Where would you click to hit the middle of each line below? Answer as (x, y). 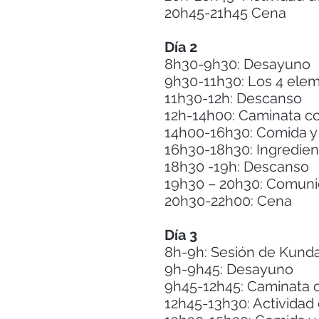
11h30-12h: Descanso (235, 98)
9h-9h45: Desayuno (231, 269)
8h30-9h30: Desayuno (239, 64)
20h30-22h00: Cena (230, 201)
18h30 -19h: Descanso (239, 167)
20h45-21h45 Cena (227, 13)
